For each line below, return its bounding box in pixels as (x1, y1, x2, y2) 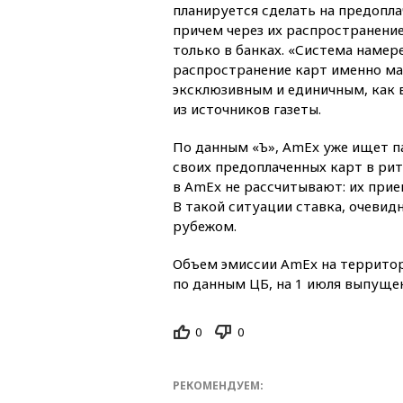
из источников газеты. (173, 99, 321, 118)
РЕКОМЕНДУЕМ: (173, 378, 264, 394)
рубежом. (173, 216, 237, 235)
